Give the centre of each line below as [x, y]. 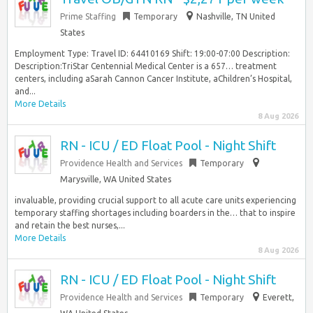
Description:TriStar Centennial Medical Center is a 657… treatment [146, 66]
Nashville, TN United [236, 16]
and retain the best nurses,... [70, 225]
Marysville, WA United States [116, 179]
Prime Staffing [88, 16]
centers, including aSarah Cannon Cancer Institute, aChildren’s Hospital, [153, 79]
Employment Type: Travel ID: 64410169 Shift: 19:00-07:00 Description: [152, 53]
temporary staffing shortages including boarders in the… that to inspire [155, 213]
